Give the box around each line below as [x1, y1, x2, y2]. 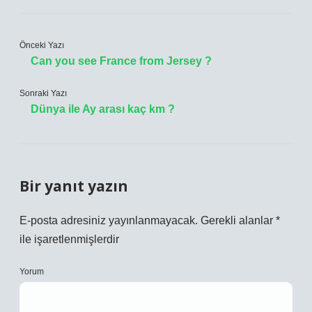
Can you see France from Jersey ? [31, 55, 212, 67]
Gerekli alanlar [201, 214, 276, 226]
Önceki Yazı [19, 40, 64, 50]
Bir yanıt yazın [19, 176, 128, 196]
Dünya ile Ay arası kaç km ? [31, 103, 175, 115]
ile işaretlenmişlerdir [19, 233, 119, 245]
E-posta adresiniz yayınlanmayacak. [19, 214, 198, 226]
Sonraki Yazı [19, 88, 67, 98]
